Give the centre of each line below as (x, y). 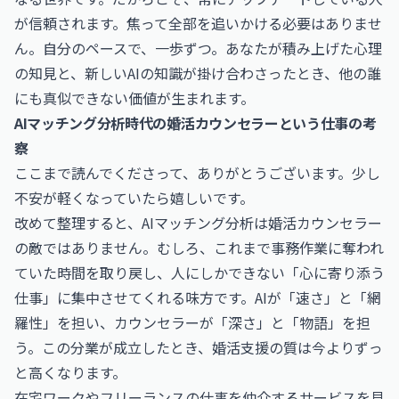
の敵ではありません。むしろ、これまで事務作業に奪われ (199, 248)
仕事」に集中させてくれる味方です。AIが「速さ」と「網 (198, 297)
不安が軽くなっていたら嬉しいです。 (134, 198)
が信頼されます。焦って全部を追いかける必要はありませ (198, 23)
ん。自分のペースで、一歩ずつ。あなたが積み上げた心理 (198, 48)
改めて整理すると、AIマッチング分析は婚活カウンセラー (198, 223)
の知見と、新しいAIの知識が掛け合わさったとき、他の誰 (198, 73)
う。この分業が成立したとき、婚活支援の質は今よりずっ (199, 347)
